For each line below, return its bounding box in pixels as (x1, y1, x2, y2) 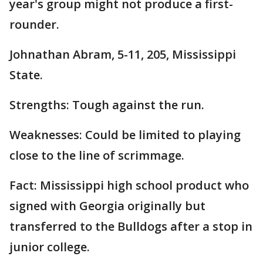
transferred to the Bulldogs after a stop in (9, 218, 252, 235)
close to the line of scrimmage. (9, 147, 184, 164)
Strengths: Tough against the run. (9, 97, 204, 113)
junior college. (9, 239, 90, 255)
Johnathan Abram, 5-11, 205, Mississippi (9, 46, 236, 63)
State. (9, 67, 43, 83)
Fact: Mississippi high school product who (9, 177, 249, 194)
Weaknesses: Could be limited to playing (9, 127, 241, 143)
